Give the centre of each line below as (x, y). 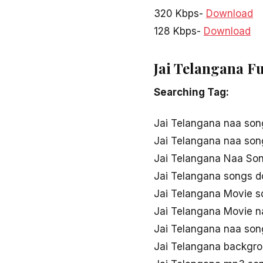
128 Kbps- (179, 31)
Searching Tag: (191, 92)
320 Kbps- (180, 14)
